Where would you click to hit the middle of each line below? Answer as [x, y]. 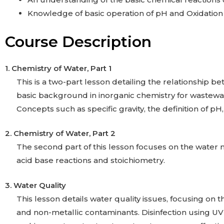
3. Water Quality [35, 185]
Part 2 [104, 133]
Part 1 [101, 68]
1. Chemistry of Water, [48, 68]
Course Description [78, 41]
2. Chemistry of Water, [49, 133]
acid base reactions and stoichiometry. [90, 160]
